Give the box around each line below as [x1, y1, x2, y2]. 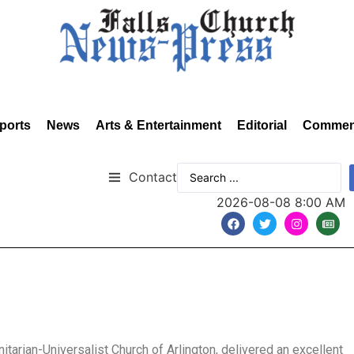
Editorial [237, 119, 287, 132]
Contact [129, 168, 177, 185]
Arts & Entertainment [96, 119, 221, 132]
